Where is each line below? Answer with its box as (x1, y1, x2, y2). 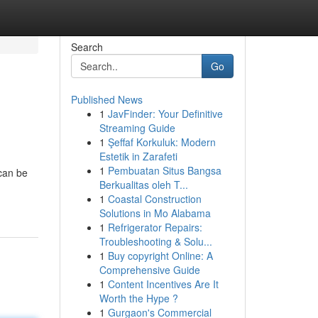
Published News (70, 92, 143, 106)
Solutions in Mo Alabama (99, 206, 211, 220)
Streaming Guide (99, 121, 175, 135)
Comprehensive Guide (99, 263, 200, 277)
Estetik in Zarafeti (99, 149, 177, 163)
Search (70, 40, 103, 54)
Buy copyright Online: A (107, 248, 213, 263)
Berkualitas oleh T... (99, 177, 188, 192)
